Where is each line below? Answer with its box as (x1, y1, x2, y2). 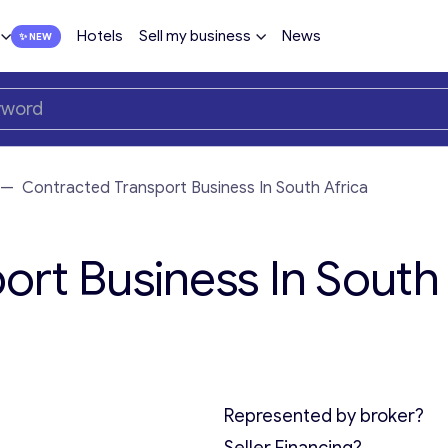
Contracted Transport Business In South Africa (22, 178, 369, 198)
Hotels (76, 27, 123, 45)
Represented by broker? (224, 405, 424, 427)
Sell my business (138, 27, 251, 45)
